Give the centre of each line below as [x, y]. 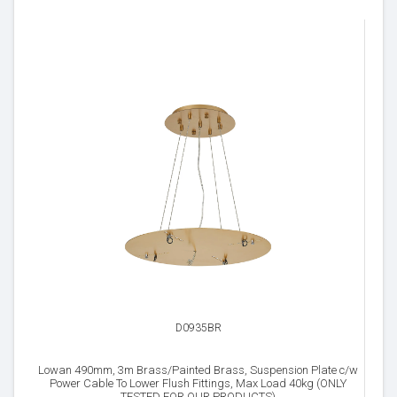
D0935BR [198, 328]
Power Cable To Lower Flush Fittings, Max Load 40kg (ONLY [198, 383]
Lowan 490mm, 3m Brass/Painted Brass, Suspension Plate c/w [198, 370]
